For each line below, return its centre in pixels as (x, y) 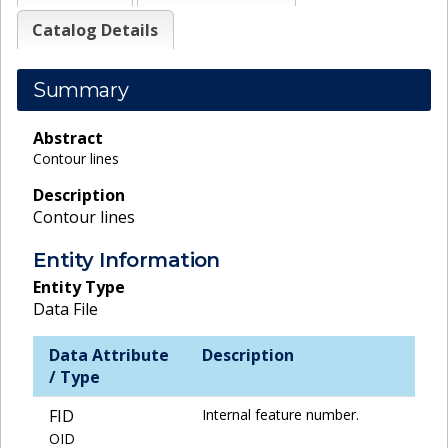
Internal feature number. (280, 414)
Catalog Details (95, 29)
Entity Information (126, 259)
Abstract (68, 137)
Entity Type (79, 286)
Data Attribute (109, 354)
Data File (65, 308)
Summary (81, 89)
